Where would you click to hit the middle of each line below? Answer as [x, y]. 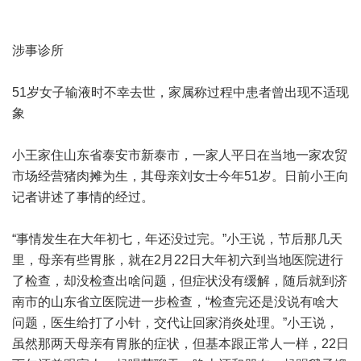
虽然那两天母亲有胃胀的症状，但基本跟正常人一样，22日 [180, 344]
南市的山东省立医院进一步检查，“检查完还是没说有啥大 [175, 302]
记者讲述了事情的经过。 [83, 197]
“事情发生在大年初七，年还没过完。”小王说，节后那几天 [177, 239]
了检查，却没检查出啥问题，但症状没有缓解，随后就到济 [180, 281]
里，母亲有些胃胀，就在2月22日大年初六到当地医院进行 [178, 260]
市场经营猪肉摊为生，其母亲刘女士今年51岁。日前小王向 [180, 176]
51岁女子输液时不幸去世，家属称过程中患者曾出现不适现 [180, 92]
